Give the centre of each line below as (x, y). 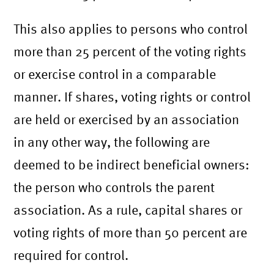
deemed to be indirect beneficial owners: (132, 164)
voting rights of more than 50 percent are (131, 232)
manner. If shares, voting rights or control (132, 96)
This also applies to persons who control (131, 28)
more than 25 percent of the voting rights (130, 51)
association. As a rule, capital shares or (128, 209)
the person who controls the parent (114, 187)
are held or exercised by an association (127, 119)
